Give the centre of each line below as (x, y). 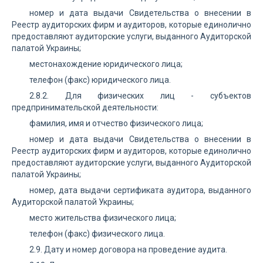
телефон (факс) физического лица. (97, 234)
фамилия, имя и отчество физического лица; (116, 123)
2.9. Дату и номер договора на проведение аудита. (128, 249)
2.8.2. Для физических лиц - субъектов (140, 96)
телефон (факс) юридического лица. (100, 80)
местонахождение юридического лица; (106, 64)
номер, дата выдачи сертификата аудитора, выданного (140, 190)
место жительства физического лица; (103, 218)
